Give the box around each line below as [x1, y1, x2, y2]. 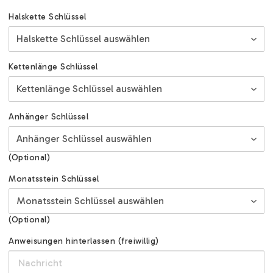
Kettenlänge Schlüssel [9, 62, 98, 73]
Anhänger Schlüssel [9, 112, 88, 122]
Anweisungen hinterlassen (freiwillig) [9, 236, 159, 247]
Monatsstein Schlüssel [9, 174, 99, 185]
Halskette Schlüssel [9, 12, 87, 23]
